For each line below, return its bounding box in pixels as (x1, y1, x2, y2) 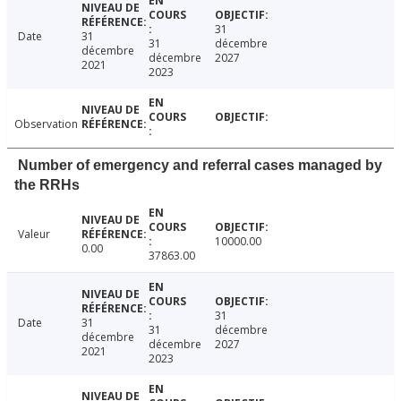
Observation (14, 116, 78, 132)
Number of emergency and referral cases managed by (18, 158, 382, 174)
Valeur (18, 226, 50, 243)
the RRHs (14, 177, 80, 193)
